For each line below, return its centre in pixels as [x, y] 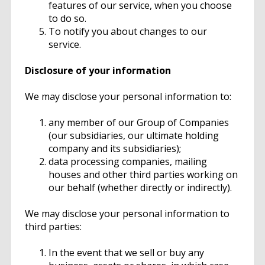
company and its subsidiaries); [115, 149]
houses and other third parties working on [143, 175]
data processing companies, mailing [128, 162]
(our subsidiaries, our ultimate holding [134, 136]
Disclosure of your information [98, 71]
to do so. [67, 19]
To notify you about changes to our [128, 32]
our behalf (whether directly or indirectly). [140, 188]
